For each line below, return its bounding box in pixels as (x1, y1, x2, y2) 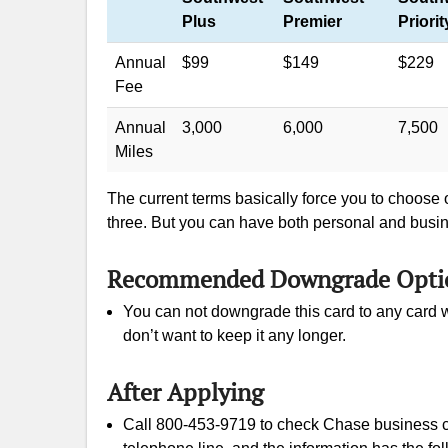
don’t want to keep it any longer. (123, 327, 346, 344)
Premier (283, 13, 342, 30)
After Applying (107, 376, 264, 408)
